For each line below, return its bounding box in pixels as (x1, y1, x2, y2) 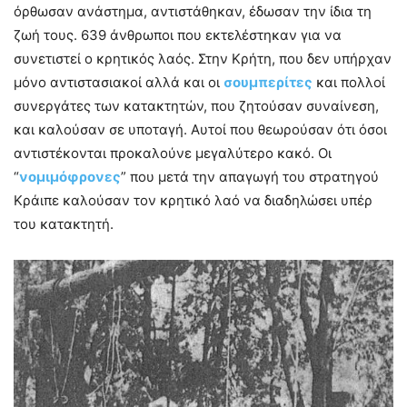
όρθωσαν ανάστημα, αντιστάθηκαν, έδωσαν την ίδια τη (14, 2, 372, 20)
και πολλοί (316, 73, 385, 91)
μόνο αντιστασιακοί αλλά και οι (14, 73, 223, 91)
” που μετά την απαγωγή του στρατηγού (121, 167, 379, 185)
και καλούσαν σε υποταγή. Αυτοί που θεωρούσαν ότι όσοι (14, 120, 387, 138)
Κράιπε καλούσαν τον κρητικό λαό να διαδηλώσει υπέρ (14, 191, 372, 209)
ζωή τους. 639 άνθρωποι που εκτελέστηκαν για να (14, 25, 342, 44)
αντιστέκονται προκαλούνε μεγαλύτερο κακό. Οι (14, 144, 332, 162)
